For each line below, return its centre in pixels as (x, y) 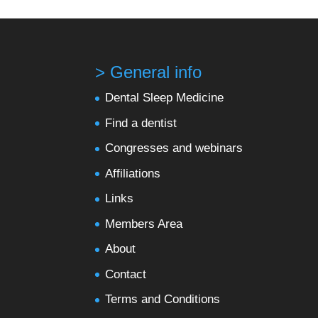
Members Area (144, 224)
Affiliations (133, 173)
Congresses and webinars (174, 148)
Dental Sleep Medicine (165, 98)
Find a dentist (141, 123)
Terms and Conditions (163, 300)
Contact (126, 274)
